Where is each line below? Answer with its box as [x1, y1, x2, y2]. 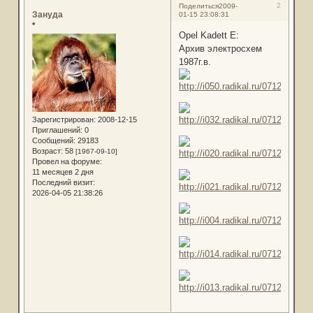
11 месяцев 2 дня [31, 168, 94, 177]
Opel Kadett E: [178, 30, 239, 41]
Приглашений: [31, 126, 82, 135]
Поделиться [178, 1, 219, 10]
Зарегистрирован [31, 115, 94, 124]
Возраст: [31, 147, 63, 156]
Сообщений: [31, 136, 75, 145]
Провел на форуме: [31, 157, 102, 166]
